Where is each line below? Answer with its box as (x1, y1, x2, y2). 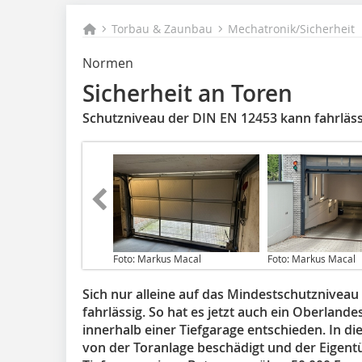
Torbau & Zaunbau (112, 21, 213, 36)
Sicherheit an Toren (82, 78, 293, 108)
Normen (82, 54, 133, 72)
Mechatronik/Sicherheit (228, 21, 356, 36)
